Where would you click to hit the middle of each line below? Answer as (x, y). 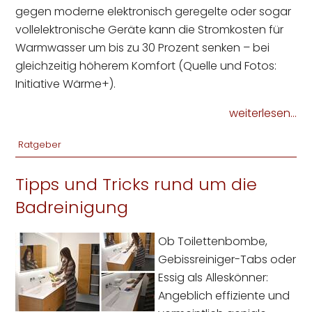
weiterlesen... (263, 114)
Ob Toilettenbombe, (213, 242)
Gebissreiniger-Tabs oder (227, 260)
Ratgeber (40, 145)
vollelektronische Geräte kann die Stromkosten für (150, 30)
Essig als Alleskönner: (213, 278)
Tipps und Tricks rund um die (136, 185)
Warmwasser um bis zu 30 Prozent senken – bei (143, 48)
